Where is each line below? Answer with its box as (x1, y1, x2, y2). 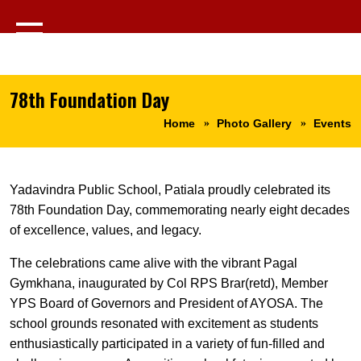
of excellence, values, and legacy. (10, 223, 201, 237)
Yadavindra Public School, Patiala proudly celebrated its (10, 183, 330, 197)
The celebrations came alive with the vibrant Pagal (10, 256, 297, 270)
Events (313, 117, 351, 130)
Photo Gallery (217, 117, 292, 130)
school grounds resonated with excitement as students (10, 317, 318, 330)
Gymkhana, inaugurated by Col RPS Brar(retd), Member (10, 276, 328, 290)
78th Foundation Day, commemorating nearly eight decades (10, 203, 350, 217)
